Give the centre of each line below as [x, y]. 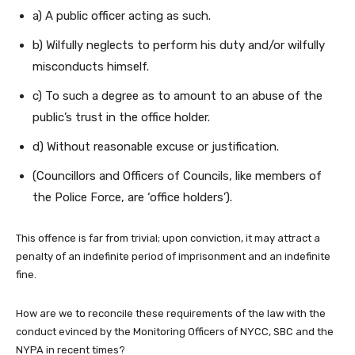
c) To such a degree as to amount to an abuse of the [177, 95]
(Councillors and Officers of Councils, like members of [177, 176]
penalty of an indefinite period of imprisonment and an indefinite [173, 256]
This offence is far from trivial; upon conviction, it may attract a [168, 238]
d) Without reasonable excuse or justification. [156, 146]
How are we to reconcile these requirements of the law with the [171, 313]
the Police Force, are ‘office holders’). [132, 197]
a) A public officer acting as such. [122, 15]
